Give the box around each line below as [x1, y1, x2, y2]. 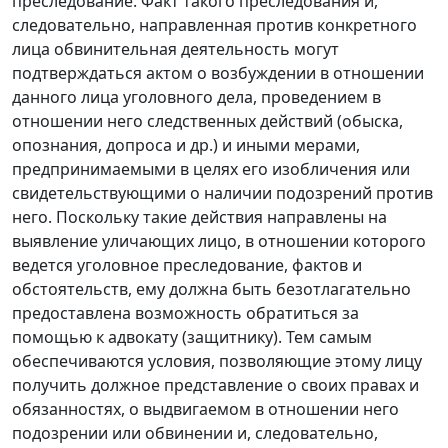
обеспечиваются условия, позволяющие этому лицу [12, 350, 422, 373]
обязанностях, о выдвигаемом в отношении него [12, 398, 399, 421]
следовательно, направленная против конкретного [12, 14, 417, 37]
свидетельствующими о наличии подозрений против [12, 182, 433, 205]
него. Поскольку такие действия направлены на [12, 206, 387, 229]
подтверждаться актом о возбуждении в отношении [12, 62, 424, 85]
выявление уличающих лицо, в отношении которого [12, 230, 426, 253]
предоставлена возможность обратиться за [12, 302, 359, 325]
